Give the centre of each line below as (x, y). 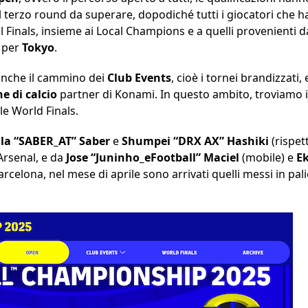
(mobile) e (268, 158)
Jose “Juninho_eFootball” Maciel (153, 158)
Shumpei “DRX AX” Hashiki (195, 141)
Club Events (139, 78)
